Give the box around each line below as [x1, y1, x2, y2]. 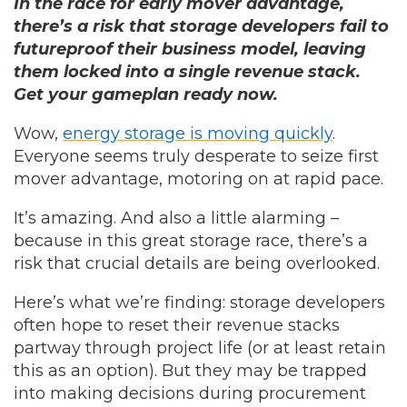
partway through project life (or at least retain [14, 338, 386, 358]
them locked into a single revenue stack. [14, 62, 361, 82]
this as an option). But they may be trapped [14, 361, 367, 381]
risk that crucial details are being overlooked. [14, 253, 380, 273]
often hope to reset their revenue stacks [14, 315, 340, 335]
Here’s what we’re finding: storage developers [14, 293, 385, 313]
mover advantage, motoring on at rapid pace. [14, 169, 383, 189]
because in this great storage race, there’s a [14, 231, 368, 251]
